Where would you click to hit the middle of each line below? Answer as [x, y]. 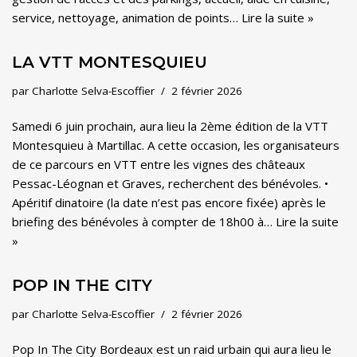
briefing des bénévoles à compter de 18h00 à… [144, 222]
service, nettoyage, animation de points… [127, 18]
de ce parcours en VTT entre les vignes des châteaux [159, 164]
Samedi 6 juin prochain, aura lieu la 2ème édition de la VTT [170, 126]
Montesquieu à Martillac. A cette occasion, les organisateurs [176, 145]
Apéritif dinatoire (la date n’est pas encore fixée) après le [169, 202]
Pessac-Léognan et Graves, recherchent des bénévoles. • [170, 183]
